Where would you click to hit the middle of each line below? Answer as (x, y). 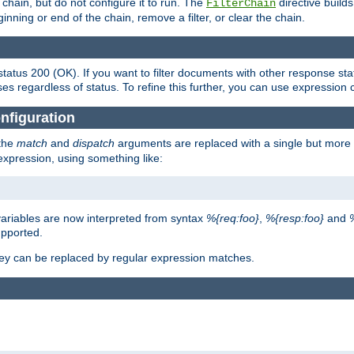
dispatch (94, 143)
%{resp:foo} (295, 218)
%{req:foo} (233, 218)
